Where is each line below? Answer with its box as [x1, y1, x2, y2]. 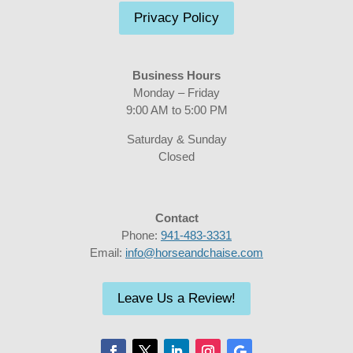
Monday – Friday [133, 85, 220, 99]
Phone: [121, 228, 161, 242]
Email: [90, 245, 125, 259]
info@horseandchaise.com [125, 245, 263, 259]
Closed [158, 149, 195, 163]
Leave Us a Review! [117, 290, 236, 306]
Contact [154, 210, 199, 225]
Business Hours [132, 68, 221, 82]
